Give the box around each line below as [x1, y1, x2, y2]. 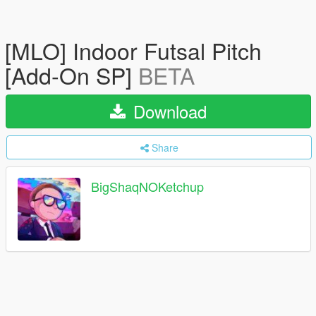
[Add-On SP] [5, 59, 138, 91]
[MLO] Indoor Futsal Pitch [5, 34, 262, 66]
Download [128, 99, 207, 123]
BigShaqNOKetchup [91, 177, 204, 196]
